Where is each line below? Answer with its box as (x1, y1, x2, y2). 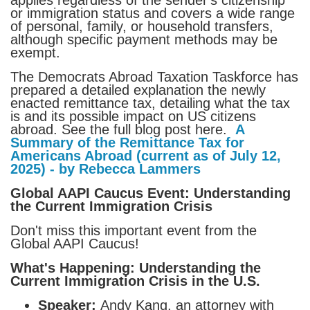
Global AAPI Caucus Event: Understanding (10, 185, 291, 201)
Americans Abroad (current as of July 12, (10, 147, 281, 163)
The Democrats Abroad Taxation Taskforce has (10, 69, 298, 84)
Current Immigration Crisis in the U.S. (10, 273, 260, 289)
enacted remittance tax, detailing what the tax (10, 95, 290, 111)
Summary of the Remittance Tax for (10, 134, 244, 150)
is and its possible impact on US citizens (10, 108, 256, 124)
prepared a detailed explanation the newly (10, 82, 266, 98)
